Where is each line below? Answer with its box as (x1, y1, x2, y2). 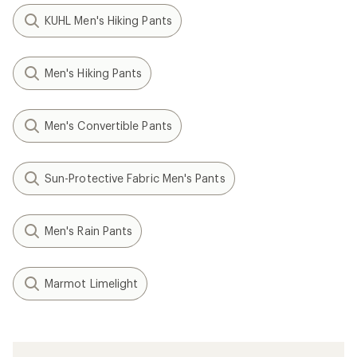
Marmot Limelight (45, 277, 139, 290)
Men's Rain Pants (45, 224, 133, 237)
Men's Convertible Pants (45, 119, 172, 132)
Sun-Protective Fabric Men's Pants (45, 171, 226, 185)
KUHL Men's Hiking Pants (45, 14, 172, 27)
